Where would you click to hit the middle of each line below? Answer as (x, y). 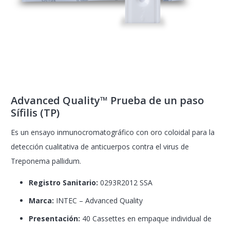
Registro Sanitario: (63, 183)
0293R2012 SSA (125, 183)
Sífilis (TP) (35, 113)
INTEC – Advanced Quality (98, 201)
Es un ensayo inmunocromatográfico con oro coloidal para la (113, 132)
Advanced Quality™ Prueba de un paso (107, 101)
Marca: (41, 201)
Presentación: (54, 219)
